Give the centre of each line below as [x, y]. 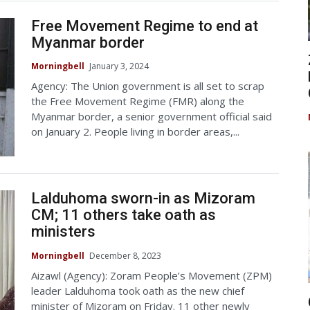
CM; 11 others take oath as [124, 215]
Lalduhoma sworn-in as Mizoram [143, 199]
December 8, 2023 [125, 255]
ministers [63, 232]
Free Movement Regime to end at [145, 26]
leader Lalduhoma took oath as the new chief [138, 290]
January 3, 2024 [119, 66]
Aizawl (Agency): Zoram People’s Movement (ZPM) [152, 275]
